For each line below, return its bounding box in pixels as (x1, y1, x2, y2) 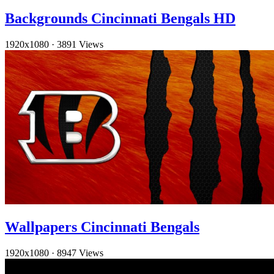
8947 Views (57, 247, 103, 258)
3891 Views (57, 39, 103, 50)
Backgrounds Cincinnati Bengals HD (5, 10, 235, 26)
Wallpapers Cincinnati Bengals (5, 218, 199, 235)
